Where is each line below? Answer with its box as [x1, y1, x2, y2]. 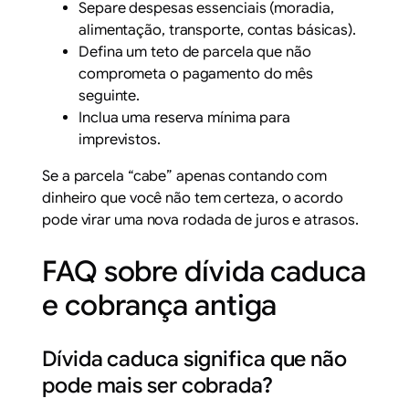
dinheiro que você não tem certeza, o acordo [42, 188, 343, 207]
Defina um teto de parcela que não [79, 42, 311, 61]
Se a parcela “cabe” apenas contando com [42, 166, 328, 185]
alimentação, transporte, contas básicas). [79, 20, 356, 39]
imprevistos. [79, 130, 161, 149]
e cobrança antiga [42, 287, 278, 323]
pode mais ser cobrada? [42, 372, 273, 399]
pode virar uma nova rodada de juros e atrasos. [42, 210, 359, 229]
